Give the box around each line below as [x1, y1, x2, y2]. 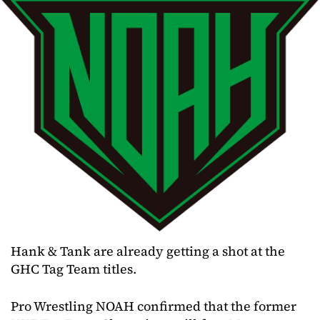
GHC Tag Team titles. [11, 259, 136, 278]
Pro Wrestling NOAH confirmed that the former [11, 296, 296, 315]
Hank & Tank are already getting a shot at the [11, 241, 285, 260]
